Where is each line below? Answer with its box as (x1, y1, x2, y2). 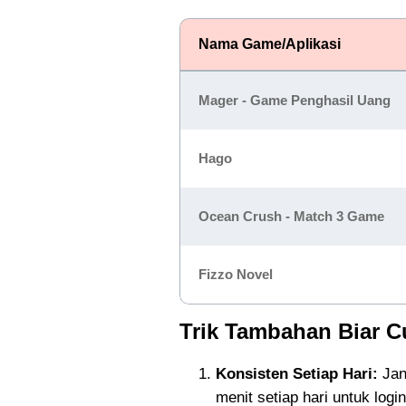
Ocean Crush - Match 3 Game (198, 208, 384, 224)
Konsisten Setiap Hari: (216, 365, 378, 382)
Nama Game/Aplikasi (198, 36, 341, 52)
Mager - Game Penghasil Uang (198, 92, 391, 108)
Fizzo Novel (198, 266, 273, 282)
